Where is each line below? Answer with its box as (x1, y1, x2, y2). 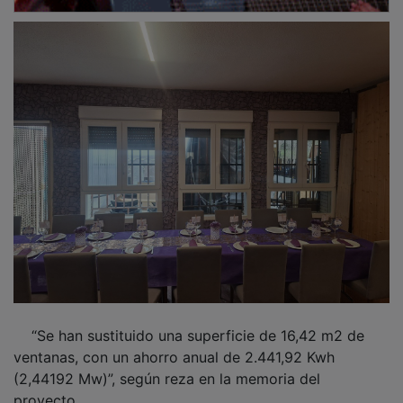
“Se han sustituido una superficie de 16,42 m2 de (13, 313, 364, 332)
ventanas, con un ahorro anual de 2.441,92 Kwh (13, 335, 335, 354)
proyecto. (13, 378, 79, 397)
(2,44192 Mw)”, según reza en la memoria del (13, 356, 320, 375)
